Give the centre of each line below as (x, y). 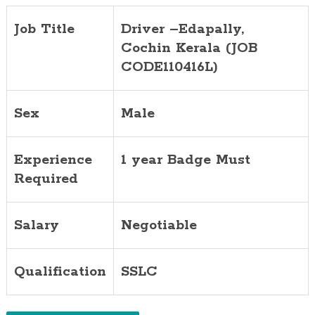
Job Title (44, 29)
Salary (36, 225)
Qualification (60, 271)
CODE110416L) (169, 67)
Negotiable (159, 225)
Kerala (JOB (216, 48)
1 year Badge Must (185, 160)
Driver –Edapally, (182, 29)
